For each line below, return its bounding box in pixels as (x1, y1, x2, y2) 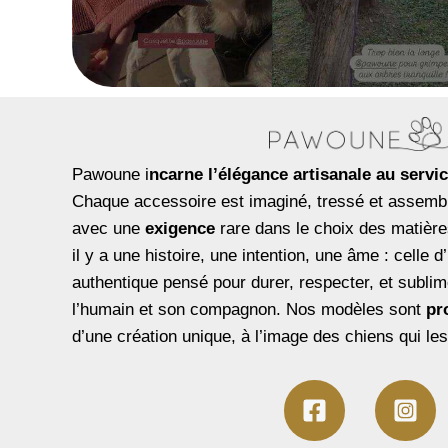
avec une (72, 219, 145, 239)
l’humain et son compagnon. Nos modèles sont (72, 300, 426, 320)
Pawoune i (72, 165, 149, 185)
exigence (145, 219, 220, 239)
